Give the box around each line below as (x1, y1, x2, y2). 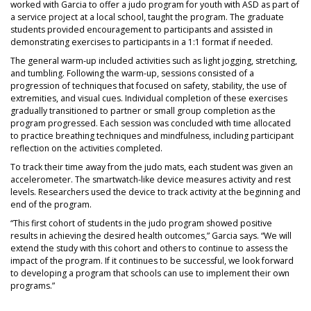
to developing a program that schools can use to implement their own (10, 267, 289, 280)
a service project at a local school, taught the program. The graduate (10, 10, 284, 23)
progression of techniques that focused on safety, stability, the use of (10, 79, 287, 92)
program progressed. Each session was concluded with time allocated (10, 117, 291, 129)
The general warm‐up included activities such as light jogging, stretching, (10, 54, 297, 67)
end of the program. (10, 199, 92, 211)
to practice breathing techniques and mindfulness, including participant (10, 129, 294, 142)
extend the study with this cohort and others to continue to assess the (10, 242, 288, 255)
